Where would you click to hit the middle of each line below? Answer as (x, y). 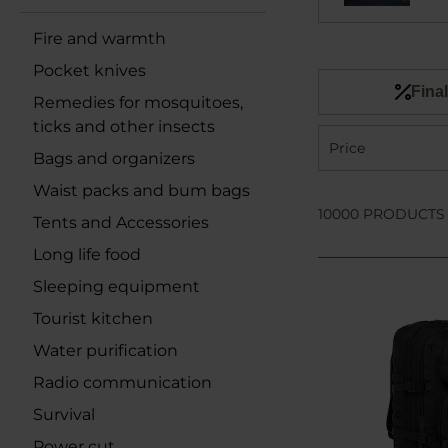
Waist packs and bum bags (141, 190)
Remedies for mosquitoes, (138, 102)
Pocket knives (89, 70)
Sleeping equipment (116, 286)
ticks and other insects (124, 126)
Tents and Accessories (121, 222)
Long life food (87, 254)
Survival (64, 414)
